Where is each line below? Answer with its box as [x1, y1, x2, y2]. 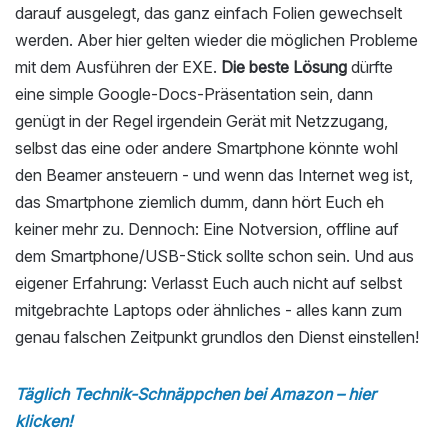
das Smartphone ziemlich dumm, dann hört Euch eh [15, 191, 384, 212]
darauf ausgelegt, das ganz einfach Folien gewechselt [15, 2, 402, 23]
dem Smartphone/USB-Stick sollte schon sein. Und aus [15, 245, 414, 266]
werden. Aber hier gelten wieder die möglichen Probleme [15, 29, 418, 50]
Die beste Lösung [221, 56, 347, 77]
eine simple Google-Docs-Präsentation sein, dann [15, 83, 373, 104]
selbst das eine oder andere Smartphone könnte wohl [15, 137, 398, 158]
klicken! [15, 410, 72, 431]
